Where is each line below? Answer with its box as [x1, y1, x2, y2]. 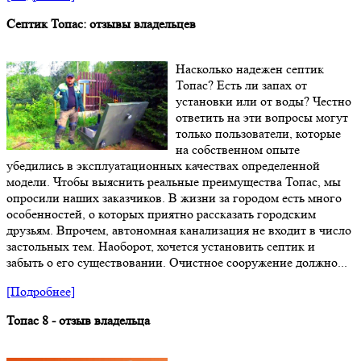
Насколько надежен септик [176, 61, 324, 77]
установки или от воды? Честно [176, 93, 351, 110]
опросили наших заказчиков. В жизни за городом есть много [6, 190, 342, 206]
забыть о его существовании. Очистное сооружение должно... [6, 255, 347, 271]
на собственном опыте [176, 142, 300, 158]
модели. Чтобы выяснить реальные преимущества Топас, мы [6, 174, 341, 190]
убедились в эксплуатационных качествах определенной [6, 158, 320, 174]
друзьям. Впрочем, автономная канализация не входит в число [6, 222, 351, 239]
